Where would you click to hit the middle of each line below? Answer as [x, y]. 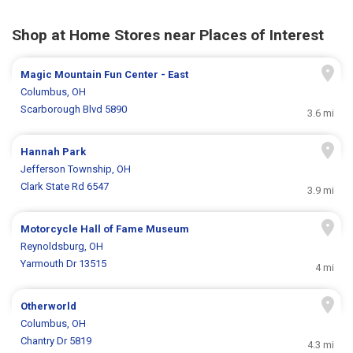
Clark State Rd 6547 [65, 186]
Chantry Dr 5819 [56, 340]
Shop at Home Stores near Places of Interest [168, 35]
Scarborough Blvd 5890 [74, 109]
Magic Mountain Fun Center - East [105, 74]
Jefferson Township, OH [76, 169]
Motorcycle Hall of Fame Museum [105, 229]
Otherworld [49, 306]
